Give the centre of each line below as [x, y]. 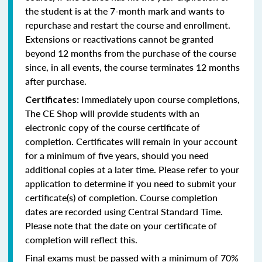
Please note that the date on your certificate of [121, 226]
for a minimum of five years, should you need [117, 156]
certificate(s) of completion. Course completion [121, 198]
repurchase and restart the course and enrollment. [129, 25]
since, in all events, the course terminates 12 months [132, 67]
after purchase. [56, 81]
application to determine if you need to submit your [131, 184]
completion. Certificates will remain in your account [131, 142]
